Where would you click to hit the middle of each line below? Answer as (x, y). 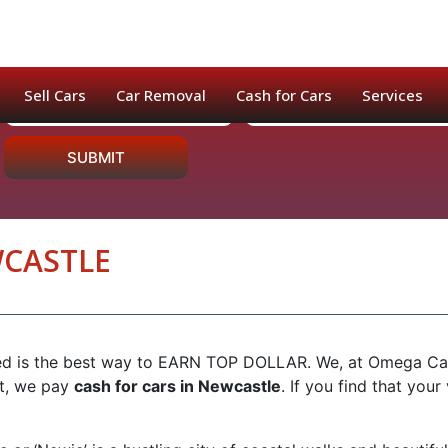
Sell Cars (55, 95)
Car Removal (161, 95)
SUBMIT (95, 157)
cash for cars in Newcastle (177, 386)
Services (392, 95)
